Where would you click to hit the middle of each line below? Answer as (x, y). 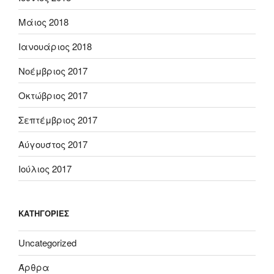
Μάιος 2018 (43, 21)
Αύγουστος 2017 (53, 144)
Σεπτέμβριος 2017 (58, 119)
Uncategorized (47, 243)
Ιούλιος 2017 (45, 168)
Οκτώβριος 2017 (53, 95)
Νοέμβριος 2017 (53, 70)
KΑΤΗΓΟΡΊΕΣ (44, 213)
